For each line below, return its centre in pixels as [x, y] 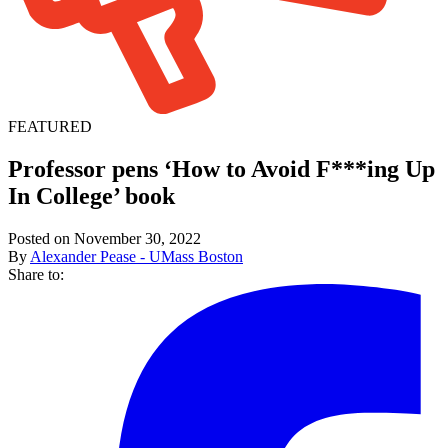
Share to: [36, 274]
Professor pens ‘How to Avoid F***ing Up [221, 168]
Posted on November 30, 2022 [104, 238]
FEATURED [50, 126]
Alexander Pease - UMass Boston [136, 256]
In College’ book [91, 195]
